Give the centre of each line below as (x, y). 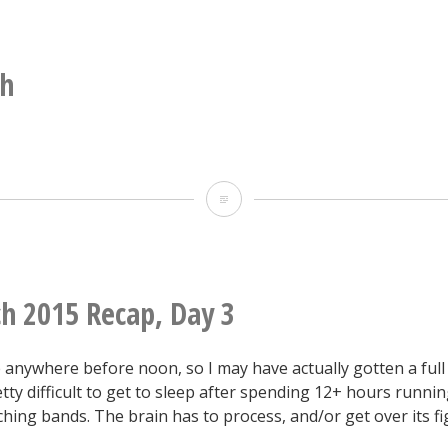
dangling (264, 143)
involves (261, 108)
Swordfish (268, 197)
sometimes (272, 73)
